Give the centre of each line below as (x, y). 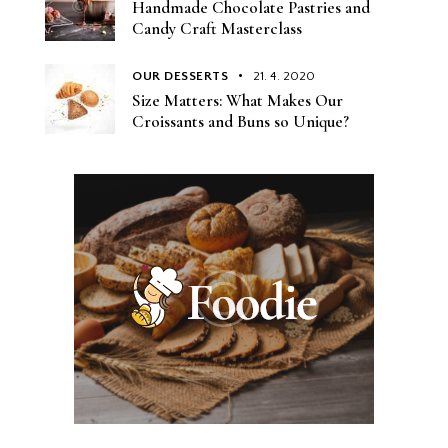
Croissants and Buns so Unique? (240, 121)
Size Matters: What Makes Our (237, 100)
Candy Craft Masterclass (217, 29)
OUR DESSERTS (180, 75)
